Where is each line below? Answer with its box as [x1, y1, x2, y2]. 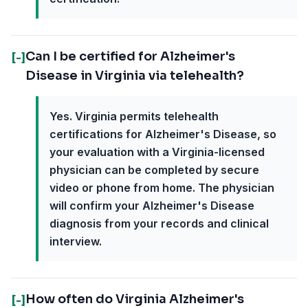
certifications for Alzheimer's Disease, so [49, 127, 276, 141]
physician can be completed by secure [49, 163, 259, 177]
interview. [49, 234, 102, 248]
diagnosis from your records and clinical [49, 217, 269, 230]
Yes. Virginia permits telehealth [49, 109, 219, 123]
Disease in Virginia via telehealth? [25, 68, 244, 83]
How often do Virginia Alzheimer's [25, 291, 244, 307]
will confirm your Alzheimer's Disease [49, 199, 254, 212]
